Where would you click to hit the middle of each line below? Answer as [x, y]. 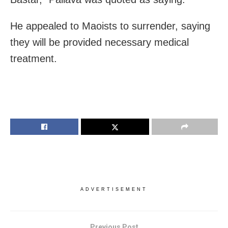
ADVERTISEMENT [114, 189]
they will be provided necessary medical [99, 42]
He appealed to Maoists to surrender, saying [110, 26]
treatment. [34, 58]
